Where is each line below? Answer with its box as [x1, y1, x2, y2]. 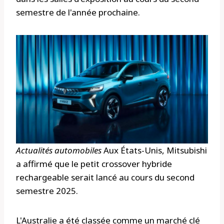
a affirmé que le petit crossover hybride [16, 158, 172, 170]
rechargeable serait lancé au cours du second [16, 171, 194, 183]
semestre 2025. [16, 185, 78, 197]
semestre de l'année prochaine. [16, 6, 140, 18]
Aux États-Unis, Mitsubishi [101, 144, 207, 156]
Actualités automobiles [16, 144, 101, 156]
